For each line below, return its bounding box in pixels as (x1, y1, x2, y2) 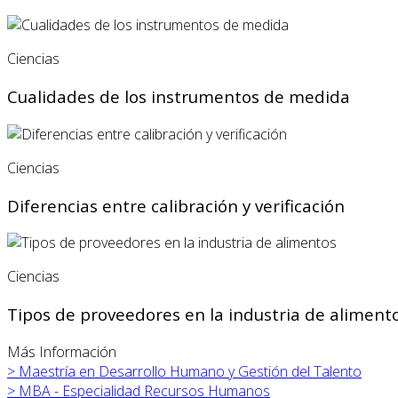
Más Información (7, 341, 116, 362)
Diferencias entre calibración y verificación (7, 194, 345, 217)
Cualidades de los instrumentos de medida (7, 85, 350, 108)
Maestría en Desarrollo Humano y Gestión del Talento (19, 361, 362, 381)
